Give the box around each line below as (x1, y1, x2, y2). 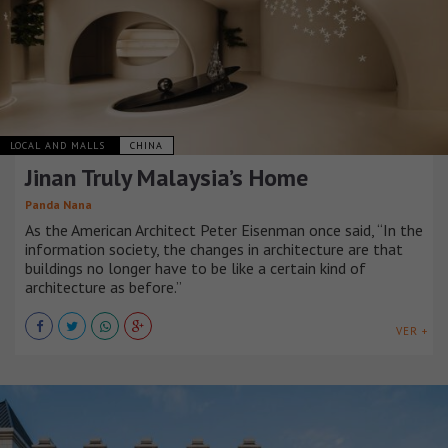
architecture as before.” (25, 276, 182, 297)
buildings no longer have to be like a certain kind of (25, 257, 366, 278)
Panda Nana (25, 196, 92, 212)
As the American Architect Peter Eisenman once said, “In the (25, 219, 423, 240)
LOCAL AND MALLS (10, 138, 109, 152)
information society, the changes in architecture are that (25, 238, 403, 259)
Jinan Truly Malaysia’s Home (25, 161, 308, 193)
